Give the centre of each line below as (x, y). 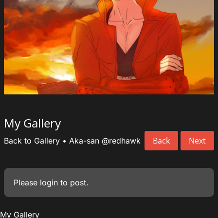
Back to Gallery (32, 141)
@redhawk (121, 141)
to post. (73, 182)
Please (27, 182)
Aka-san (84, 141)
